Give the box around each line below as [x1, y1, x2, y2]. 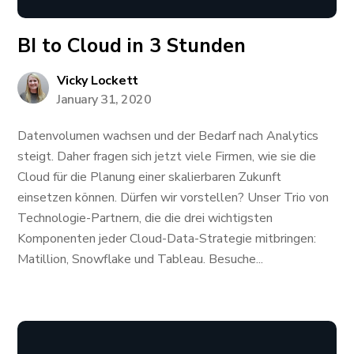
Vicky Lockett [57, 72, 139, 89]
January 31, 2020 [57, 91, 152, 108]
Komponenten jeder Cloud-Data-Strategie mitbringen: [17, 230, 317, 247]
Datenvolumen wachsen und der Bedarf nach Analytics [17, 127, 319, 145]
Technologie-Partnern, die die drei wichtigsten [17, 209, 273, 227]
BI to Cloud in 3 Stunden [17, 32, 247, 59]
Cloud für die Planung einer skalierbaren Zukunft [17, 168, 282, 186]
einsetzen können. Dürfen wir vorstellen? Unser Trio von [17, 189, 330, 206]
